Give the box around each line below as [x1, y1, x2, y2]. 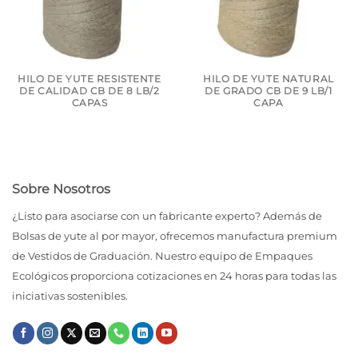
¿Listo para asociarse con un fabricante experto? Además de [12, 210, 322, 223]
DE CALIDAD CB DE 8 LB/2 [19, 85, 160, 97]
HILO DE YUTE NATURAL [203, 73, 334, 85]
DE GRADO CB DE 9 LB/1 [205, 85, 332, 97]
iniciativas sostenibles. [12, 290, 128, 303]
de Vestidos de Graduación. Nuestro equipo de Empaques [12, 250, 312, 263]
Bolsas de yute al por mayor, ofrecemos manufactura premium [12, 230, 337, 243]
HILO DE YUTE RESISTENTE [18, 73, 161, 85]
